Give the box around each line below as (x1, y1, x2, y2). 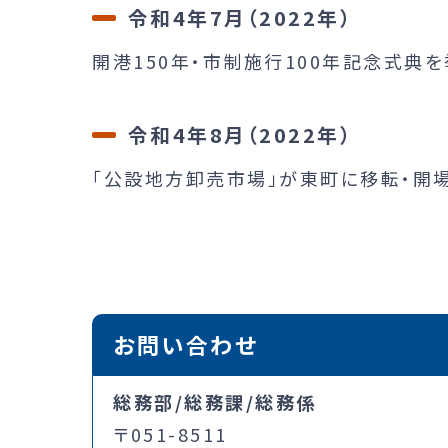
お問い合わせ (113, 327, 258, 360)
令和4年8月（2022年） (127, 119, 353, 149)
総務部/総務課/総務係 (113, 388, 317, 415)
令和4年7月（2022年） (127, 2, 353, 32)
